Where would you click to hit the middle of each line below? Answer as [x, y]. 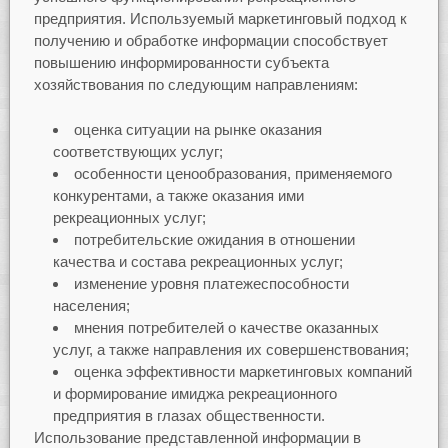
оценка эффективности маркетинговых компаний [242, 371]
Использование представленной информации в [197, 437]
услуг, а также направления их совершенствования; [230, 349]
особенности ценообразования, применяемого [232, 173]
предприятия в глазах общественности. [188, 415]
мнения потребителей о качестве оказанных [226, 327]
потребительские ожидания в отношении [214, 239]
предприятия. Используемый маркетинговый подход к [220, 19]
